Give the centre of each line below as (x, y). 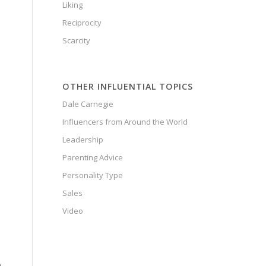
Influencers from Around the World (125, 122)
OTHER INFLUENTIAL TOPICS (128, 87)
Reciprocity (82, 23)
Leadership (83, 140)
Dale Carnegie (88, 104)
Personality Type (93, 175)
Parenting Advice (93, 158)
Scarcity (77, 41)
